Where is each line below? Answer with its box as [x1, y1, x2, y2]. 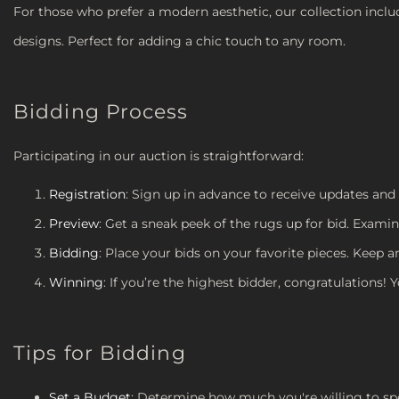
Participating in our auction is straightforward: [13, 147, 304, 164]
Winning [49, 273, 103, 290]
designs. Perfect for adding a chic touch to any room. [13, 32, 346, 49]
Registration [49, 185, 126, 202]
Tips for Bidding [13, 340, 186, 365]
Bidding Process [13, 99, 189, 124]
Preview [49, 215, 99, 232]
